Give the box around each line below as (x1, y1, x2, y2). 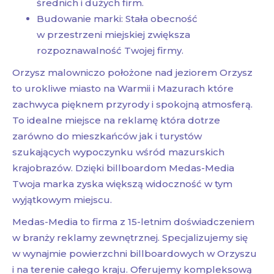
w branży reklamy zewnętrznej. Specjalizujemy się (12, 232, 248, 244)
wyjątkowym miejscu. (12, 194, 112, 206)
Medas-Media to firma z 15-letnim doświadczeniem (12, 216, 254, 228)
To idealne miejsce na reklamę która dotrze (12, 114, 220, 127)
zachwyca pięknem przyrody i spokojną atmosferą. (12, 98, 253, 111)
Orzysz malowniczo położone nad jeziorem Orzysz (12, 67, 253, 79)
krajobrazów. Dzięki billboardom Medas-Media (12, 162, 234, 174)
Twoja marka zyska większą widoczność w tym (12, 178, 232, 190)
